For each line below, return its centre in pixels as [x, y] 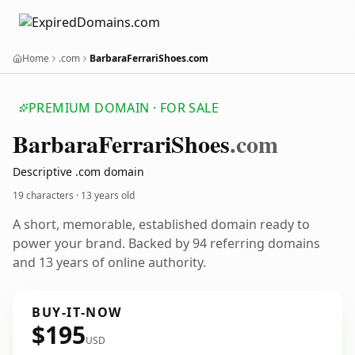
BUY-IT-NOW [77, 312]
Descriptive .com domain [78, 172]
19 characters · [47, 195]
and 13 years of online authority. [109, 262]
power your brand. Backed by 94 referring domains [166, 243]
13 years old [108, 195]
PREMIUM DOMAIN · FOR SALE [124, 108]
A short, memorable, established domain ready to [161, 224]
